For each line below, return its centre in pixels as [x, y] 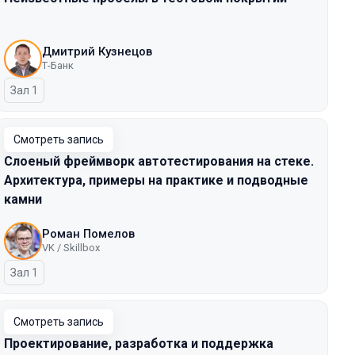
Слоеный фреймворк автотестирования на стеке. [159, 161]
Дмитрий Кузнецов [97, 52]
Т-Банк [58, 65]
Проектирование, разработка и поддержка [139, 344]
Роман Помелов [88, 234]
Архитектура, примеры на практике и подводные [156, 180]
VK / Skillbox [71, 248]
